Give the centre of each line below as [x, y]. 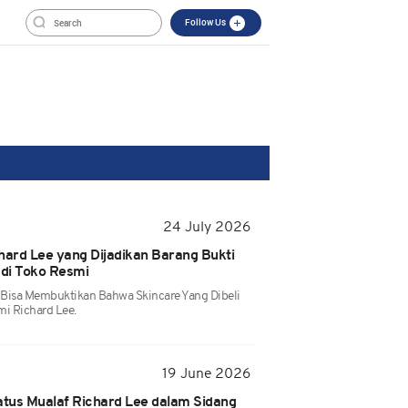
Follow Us [206, 22]
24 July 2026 [207, 228]
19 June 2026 [207, 374]
